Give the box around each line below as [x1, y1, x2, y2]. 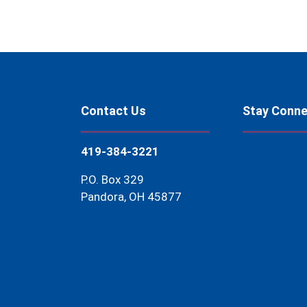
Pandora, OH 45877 [81, 190, 182, 204]
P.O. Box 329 [81, 173, 144, 186]
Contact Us [81, 103, 146, 118]
